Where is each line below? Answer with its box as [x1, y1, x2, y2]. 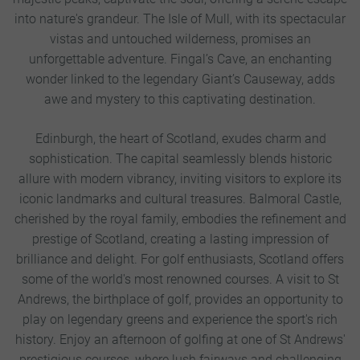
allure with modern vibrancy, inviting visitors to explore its [18, 171, 342, 187]
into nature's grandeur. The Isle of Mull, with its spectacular [14, 11, 346, 27]
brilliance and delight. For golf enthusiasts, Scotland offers [16, 252, 344, 268]
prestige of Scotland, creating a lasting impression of [31, 231, 329, 247]
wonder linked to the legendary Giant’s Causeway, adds [25, 72, 335, 88]
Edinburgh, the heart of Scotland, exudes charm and [34, 131, 326, 147]
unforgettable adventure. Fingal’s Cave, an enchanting [28, 51, 332, 67]
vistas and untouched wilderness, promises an [49, 31, 311, 47]
